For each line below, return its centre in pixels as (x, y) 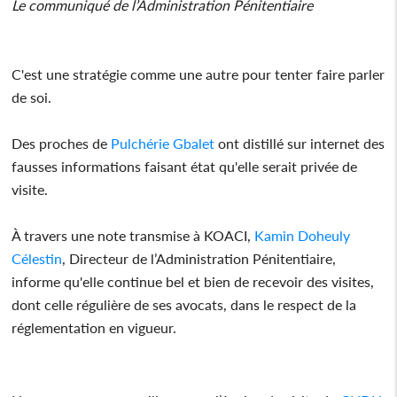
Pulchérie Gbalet (163, 143)
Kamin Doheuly (303, 235)
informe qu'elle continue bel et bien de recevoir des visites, (193, 281)
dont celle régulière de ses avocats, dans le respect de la (184, 304)
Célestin (37, 258)
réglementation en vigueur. (94, 327)
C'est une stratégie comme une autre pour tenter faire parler (198, 74)
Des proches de (62, 143)
